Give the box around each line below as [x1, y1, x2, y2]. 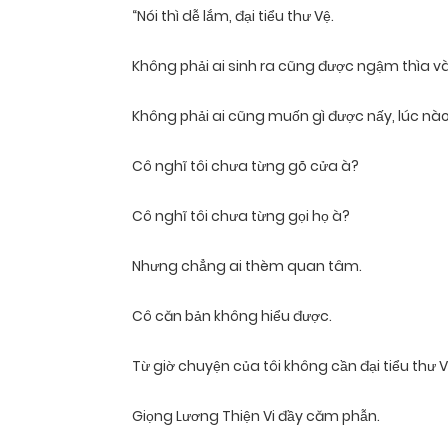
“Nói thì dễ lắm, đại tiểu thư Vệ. [132, 6, 334, 27]
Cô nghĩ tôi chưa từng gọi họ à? [132, 206, 350, 227]
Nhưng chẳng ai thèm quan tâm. [132, 256, 362, 277]
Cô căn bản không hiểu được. [132, 306, 332, 327]
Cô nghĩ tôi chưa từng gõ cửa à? [132, 156, 359, 177]
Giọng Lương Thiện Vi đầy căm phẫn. [132, 406, 380, 427]
